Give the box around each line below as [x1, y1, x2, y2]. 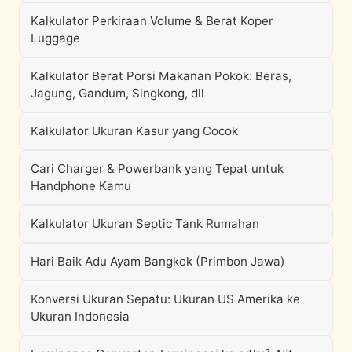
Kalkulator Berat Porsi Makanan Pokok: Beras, [31, 68, 291, 83]
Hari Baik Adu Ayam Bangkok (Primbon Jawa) [31, 254, 285, 269]
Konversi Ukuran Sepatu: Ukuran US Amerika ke [31, 291, 300, 306]
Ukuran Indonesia [31, 309, 130, 324]
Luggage [31, 31, 80, 46]
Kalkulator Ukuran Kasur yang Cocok [31, 123, 238, 138]
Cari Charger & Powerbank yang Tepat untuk [31, 161, 284, 176]
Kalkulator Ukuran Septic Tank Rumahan [31, 216, 259, 231]
